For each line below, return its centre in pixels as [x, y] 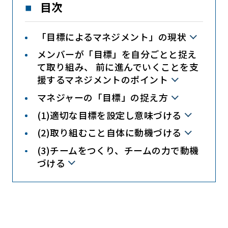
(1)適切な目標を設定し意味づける [109, 115]
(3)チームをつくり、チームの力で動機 [118, 150]
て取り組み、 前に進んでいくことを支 [118, 67]
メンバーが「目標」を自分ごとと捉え [117, 54]
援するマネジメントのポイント [103, 80]
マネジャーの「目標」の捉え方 [103, 97]
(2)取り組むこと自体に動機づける [109, 133]
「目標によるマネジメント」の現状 [112, 36]
